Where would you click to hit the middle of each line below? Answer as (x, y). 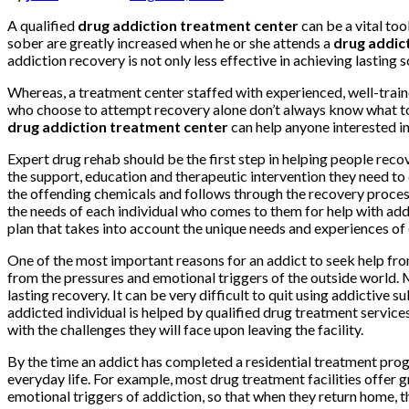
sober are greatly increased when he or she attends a (170, 42)
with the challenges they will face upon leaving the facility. (185, 329)
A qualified (42, 25)
